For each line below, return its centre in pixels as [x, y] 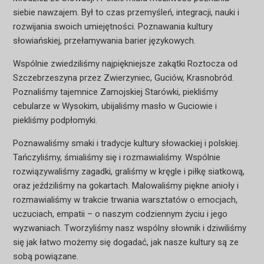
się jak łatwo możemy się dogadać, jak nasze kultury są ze [126, 242]
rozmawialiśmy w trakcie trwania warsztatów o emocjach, [125, 200]
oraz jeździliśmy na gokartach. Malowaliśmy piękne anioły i [126, 186]
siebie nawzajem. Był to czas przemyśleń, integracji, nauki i [126, 12]
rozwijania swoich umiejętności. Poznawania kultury [113, 27]
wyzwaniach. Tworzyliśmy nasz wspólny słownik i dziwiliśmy [129, 228]
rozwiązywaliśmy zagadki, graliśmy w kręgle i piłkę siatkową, [128, 171]
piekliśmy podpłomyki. [55, 120]
